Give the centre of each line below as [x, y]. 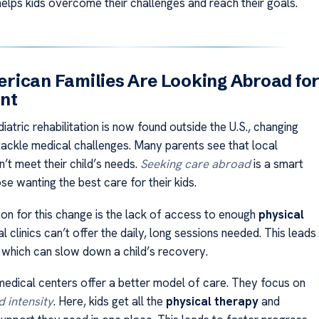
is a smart [277, 164]
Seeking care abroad [195, 164]
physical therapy [212, 302]
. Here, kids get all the [109, 302]
